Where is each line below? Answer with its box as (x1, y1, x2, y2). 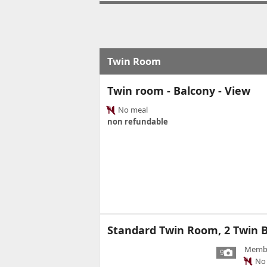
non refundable (107, 116, 168, 128)
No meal (116, 104, 148, 116)
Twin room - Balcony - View (107, 83, 250, 98)
